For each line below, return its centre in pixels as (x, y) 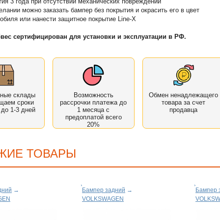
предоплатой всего (93, 117)
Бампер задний (104, 190)
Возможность (93, 95)
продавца (184, 110)
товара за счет (184, 102)
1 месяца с (94, 110)
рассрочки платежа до (94, 102)
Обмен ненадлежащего (184, 95)
